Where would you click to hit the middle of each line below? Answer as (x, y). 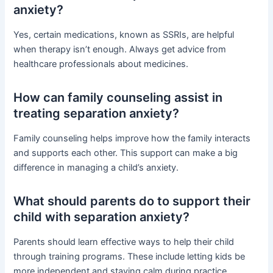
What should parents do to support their (132, 201)
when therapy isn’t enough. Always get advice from (120, 50)
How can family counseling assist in (118, 98)
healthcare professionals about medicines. (101, 64)
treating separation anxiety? (97, 114)
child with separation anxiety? (102, 217)
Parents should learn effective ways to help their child (124, 242)
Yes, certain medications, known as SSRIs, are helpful (124, 35)
